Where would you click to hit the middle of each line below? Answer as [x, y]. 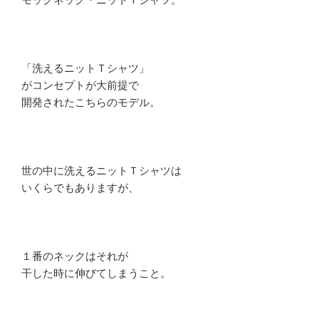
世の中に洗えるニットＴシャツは [101, 171]
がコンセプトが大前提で [80, 85]
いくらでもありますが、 [80, 188]
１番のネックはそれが [75, 256]
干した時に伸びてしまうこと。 [96, 273]
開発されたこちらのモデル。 [91, 103]
